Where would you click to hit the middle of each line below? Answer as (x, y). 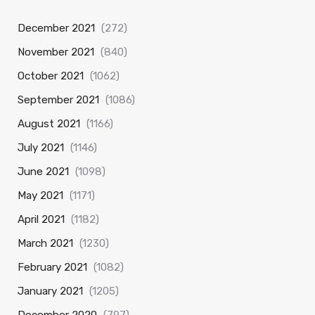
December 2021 (56, 28)
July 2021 (41, 148)
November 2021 (56, 52)
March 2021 (45, 243)
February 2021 (52, 267)
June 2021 (43, 172)
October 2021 (51, 76)
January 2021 (50, 291)
